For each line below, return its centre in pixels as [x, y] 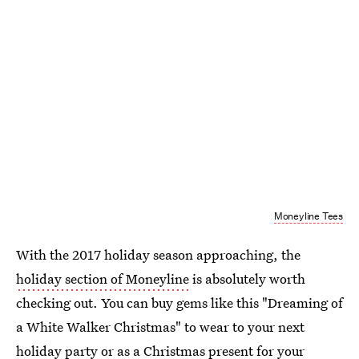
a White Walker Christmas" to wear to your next [160, 327]
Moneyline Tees [308, 216]
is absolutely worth [247, 278]
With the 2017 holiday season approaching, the [158, 254]
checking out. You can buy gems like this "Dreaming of [179, 303]
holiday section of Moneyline [103, 278]
